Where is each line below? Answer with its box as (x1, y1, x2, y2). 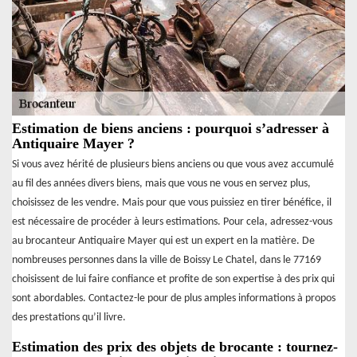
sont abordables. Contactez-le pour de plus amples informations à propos (12, 292, 335, 304)
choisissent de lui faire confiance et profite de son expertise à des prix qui (12, 273, 335, 285)
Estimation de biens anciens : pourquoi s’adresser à (12, 120, 329, 136)
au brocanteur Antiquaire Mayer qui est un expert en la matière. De (12, 234, 315, 247)
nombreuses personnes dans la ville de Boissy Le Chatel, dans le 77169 (12, 253, 321, 266)
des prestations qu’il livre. (12, 311, 126, 324)
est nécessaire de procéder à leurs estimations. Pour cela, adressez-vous (12, 215, 332, 228)
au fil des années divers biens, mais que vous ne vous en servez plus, (12, 177, 311, 190)
